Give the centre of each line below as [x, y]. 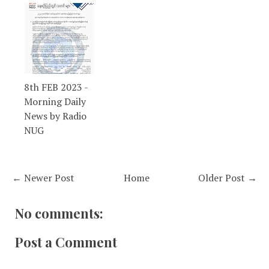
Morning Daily [55, 102]
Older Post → [228, 178]
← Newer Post [43, 178]
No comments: [59, 213]
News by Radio [55, 116]
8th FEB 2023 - [56, 87]
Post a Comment [66, 242]
